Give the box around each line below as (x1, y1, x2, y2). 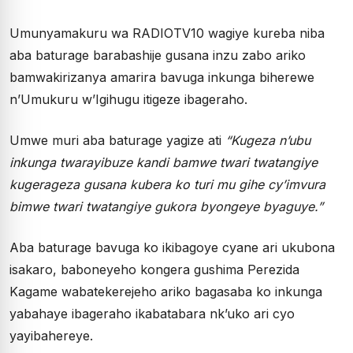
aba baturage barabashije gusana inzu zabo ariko (9, 47, 306, 63)
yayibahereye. (9, 328, 93, 344)
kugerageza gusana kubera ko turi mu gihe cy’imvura (9, 176, 325, 192)
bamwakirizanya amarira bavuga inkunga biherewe (9, 69, 314, 85)
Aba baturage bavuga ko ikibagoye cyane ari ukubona (9, 240, 335, 255)
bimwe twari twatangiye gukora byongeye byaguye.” (9, 199, 323, 214)
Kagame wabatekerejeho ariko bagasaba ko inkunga (9, 284, 322, 299)
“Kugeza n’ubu (225, 132, 310, 148)
